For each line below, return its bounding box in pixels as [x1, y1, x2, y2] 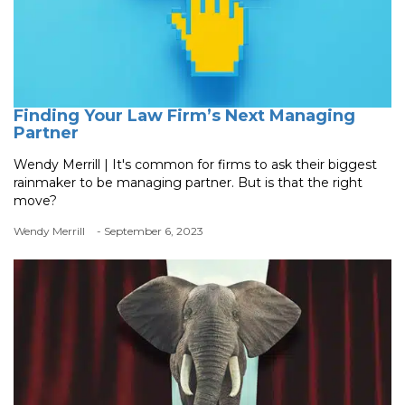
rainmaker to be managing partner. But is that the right [14, 174, 363, 191]
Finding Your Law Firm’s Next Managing [14, 105, 355, 126]
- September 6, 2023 [97, 223, 203, 238]
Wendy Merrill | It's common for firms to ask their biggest [14, 155, 377, 173]
